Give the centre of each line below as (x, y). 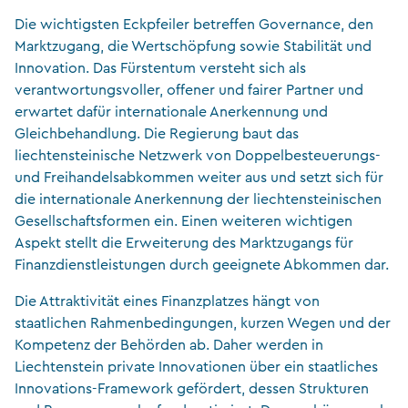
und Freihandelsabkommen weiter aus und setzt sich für (199, 177)
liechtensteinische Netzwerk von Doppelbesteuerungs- (198, 155)
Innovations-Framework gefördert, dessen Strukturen (192, 388)
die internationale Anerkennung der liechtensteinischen (198, 199)
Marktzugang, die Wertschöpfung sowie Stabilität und (193, 46)
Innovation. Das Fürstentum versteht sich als (160, 68)
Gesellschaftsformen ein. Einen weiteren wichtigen (184, 221)
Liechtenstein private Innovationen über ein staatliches (196, 367)
